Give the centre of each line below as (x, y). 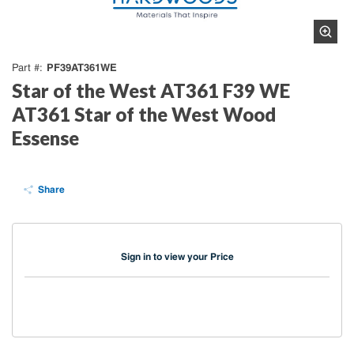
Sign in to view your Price (177, 257)
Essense (45, 138)
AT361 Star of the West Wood (144, 114)
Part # (26, 68)
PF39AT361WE (82, 67)
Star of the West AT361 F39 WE (151, 90)
